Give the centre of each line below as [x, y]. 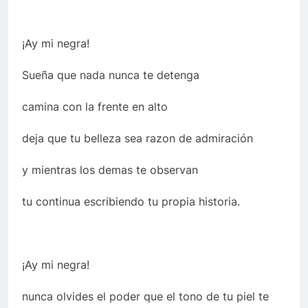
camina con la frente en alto [95, 107]
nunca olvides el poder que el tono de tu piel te [145, 297]
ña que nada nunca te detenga [120, 75]
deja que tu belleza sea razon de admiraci [131, 139]
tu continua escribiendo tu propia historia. [131, 202]
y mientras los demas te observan [110, 170]
